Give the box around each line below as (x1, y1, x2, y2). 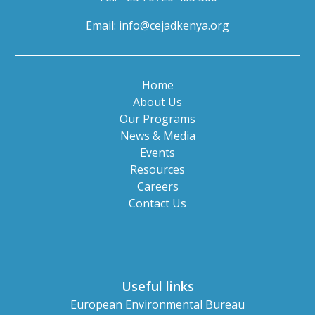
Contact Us (129, 195, 186, 211)
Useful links (121, 277, 194, 295)
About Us (133, 94, 182, 110)
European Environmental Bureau (70, 296, 245, 312)
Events (140, 144, 175, 160)
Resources (130, 161, 185, 177)
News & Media (120, 127, 195, 143)
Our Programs (120, 110, 195, 127)
